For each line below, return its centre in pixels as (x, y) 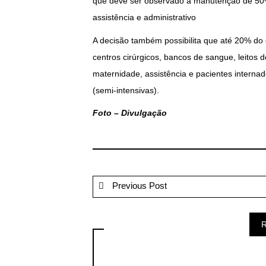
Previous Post (138, 186)
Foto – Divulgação (129, 113)
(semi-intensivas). (126, 90)
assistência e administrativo (144, 18)
